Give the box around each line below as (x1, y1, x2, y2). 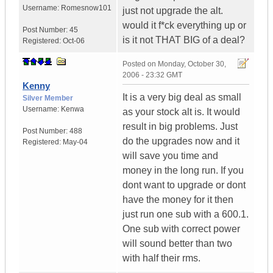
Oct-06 (63, 37, 85, 46)
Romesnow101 (61, 4, 112, 13)
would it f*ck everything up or (122, 20, 246, 31)
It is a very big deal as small (122, 92, 241, 103)
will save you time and (122, 151, 218, 161)
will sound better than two (122, 238, 232, 249)
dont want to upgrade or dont (122, 180, 246, 191)
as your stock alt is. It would (122, 107, 240, 118)
